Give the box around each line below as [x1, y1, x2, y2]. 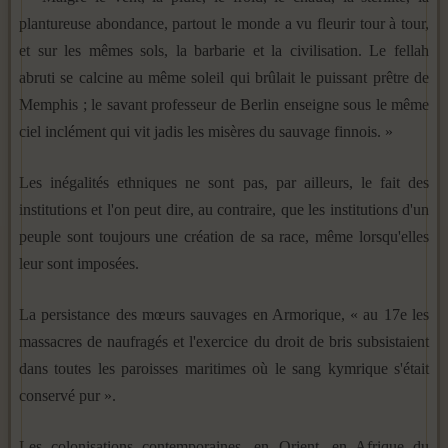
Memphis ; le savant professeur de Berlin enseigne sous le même [19, 95, 429, 113]
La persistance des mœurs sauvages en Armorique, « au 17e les [19, 305, 429, 323]
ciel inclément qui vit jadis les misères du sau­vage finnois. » [19, 122, 393, 140]
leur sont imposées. [19, 254, 139, 272]
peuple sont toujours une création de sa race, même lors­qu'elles [19, 227, 429, 245]
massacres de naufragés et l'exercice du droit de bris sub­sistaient [19, 332, 429, 350]
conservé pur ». [19, 386, 116, 404]
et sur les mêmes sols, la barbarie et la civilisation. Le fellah [19, 41, 429, 59]
